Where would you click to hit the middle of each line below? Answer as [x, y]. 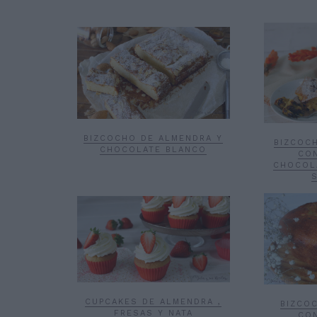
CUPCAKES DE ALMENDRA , [154, 301]
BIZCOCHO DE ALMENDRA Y [154, 138]
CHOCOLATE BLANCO [154, 149]
